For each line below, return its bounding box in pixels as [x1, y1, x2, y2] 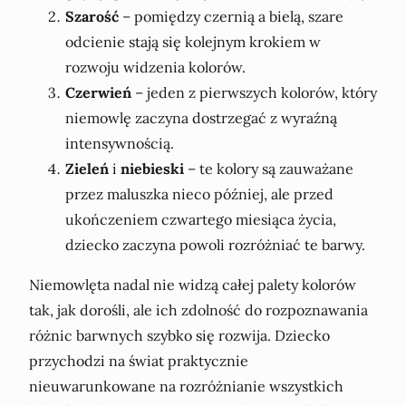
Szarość [65, 6, 119, 25]
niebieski [121, 159, 184, 178]
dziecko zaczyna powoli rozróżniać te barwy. [65, 235, 365, 254]
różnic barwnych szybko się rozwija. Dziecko [29, 325, 330, 344]
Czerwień [65, 82, 131, 101]
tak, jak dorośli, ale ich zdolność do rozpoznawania [29, 300, 368, 319]
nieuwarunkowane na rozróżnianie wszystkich [29, 376, 343, 395]
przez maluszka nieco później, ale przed [65, 184, 333, 203]
